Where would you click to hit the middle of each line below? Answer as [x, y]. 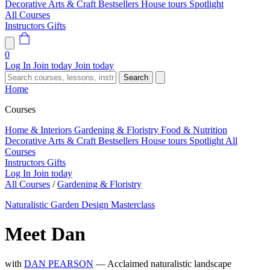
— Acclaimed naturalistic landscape [164, 263]
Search [136, 77]
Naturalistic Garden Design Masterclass [80, 205]
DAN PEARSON [59, 263]
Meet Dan [45, 234]
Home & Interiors [39, 130]
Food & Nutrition [194, 130]
